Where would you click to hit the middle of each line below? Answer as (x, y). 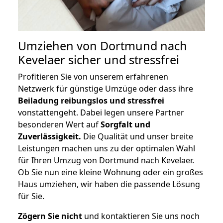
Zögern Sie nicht (50, 216)
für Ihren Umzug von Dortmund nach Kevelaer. (106, 161)
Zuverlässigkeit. (50, 137)
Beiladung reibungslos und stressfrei (91, 101)
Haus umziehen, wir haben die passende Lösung (109, 184)
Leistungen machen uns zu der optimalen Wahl (107, 149)
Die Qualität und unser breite (137, 137)
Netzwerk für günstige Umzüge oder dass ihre (106, 89)
